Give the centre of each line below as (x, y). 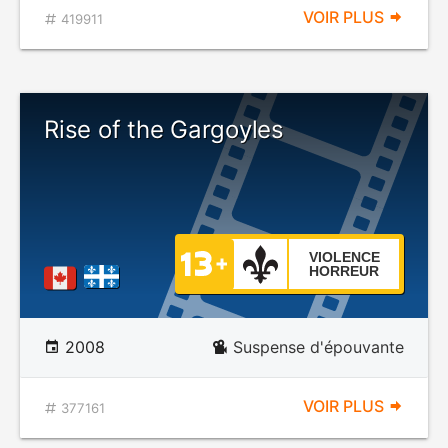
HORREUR (344, 271)
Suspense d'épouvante (318, 347)
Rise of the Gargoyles (164, 129)
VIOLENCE (344, 257)
